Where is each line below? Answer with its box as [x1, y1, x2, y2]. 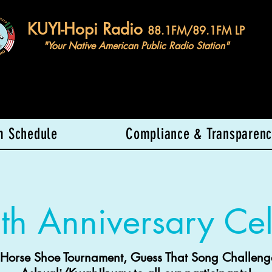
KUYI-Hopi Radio [27, 19, 148, 39]
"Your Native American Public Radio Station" [42, 39, 229, 52]
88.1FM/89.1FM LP [147, 23, 245, 38]
